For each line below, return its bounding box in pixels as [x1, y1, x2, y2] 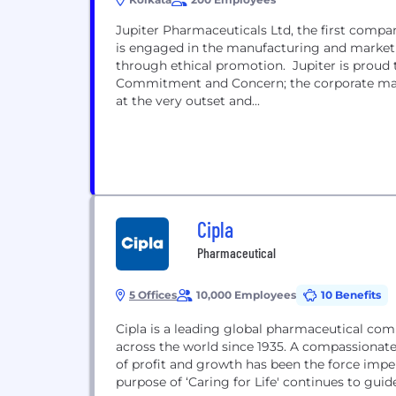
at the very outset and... [116, 93, 260, 109]
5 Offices [129, 288, 177, 301]
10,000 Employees [196, 288, 296, 301]
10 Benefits [321, 288, 381, 301]
